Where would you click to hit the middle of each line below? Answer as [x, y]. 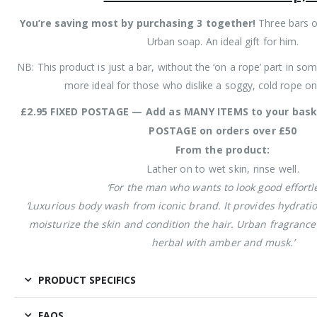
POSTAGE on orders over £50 [223, 130]
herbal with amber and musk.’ [223, 242]
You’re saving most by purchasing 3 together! [138, 23]
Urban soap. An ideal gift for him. [223, 41]
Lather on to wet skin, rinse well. [223, 168]
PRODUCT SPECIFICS [87, 279]
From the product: [223, 149]
